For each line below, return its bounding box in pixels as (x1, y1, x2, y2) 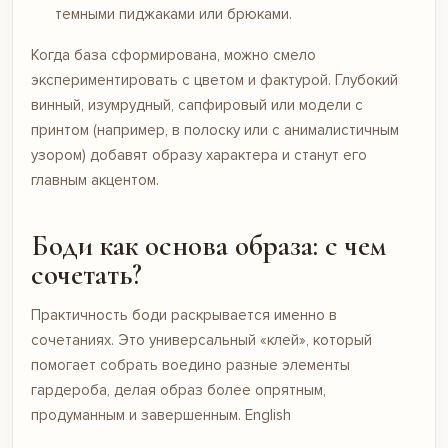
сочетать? (31, 257, 142, 292)
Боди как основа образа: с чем (31, 228, 387, 263)
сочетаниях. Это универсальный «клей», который (31, 331, 372, 349)
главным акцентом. (31, 171, 159, 189)
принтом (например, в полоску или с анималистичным (31, 121, 399, 139)
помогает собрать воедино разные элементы (31, 356, 350, 374)
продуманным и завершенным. (31, 406, 245, 424)
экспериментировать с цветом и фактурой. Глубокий (31, 71, 398, 89)
